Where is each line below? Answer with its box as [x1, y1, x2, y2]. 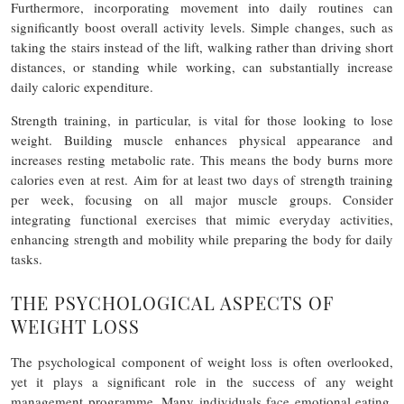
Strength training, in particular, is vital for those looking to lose [11, 111, 393, 129]
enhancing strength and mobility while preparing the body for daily [11, 230, 393, 248]
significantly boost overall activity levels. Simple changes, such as [11, 18, 393, 36]
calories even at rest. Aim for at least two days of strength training [11, 170, 393, 188]
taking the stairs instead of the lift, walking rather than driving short [11, 38, 393, 56]
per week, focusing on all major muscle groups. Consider [11, 190, 393, 208]
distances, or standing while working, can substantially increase [11, 58, 393, 76]
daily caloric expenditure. [11, 78, 153, 96]
